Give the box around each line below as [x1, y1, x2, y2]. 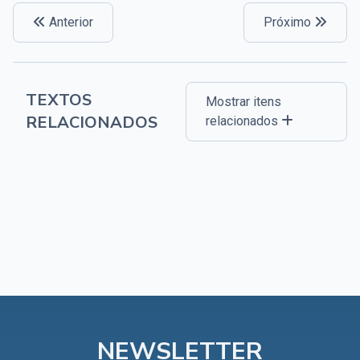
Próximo [264, 14, 314, 30]
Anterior [46, 14, 93, 30]
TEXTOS [26, 88, 92, 111]
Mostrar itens [206, 93, 282, 109]
